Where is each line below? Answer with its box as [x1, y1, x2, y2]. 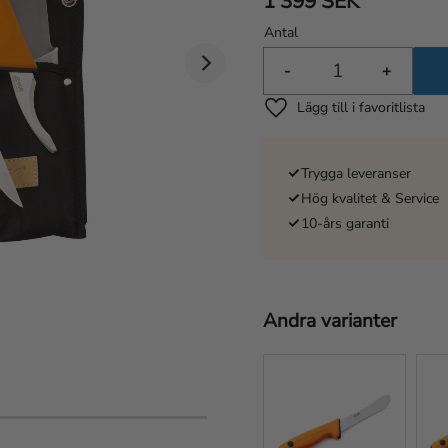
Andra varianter [262, 307, 397, 334]
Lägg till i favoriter [274, 107, 407, 130]
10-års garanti [300, 213, 389, 233]
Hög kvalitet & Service [300, 188, 439, 208]
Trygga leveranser [300, 163, 411, 183]
